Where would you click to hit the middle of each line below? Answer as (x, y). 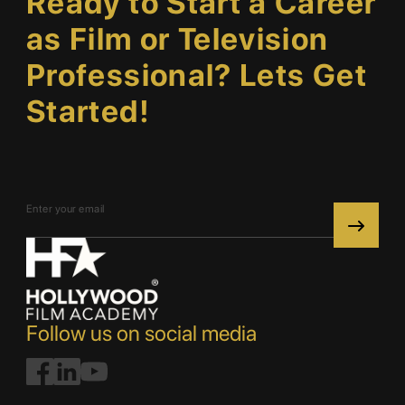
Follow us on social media (141, 334)
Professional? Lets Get (197, 75)
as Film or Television (178, 39)
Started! (88, 111)
